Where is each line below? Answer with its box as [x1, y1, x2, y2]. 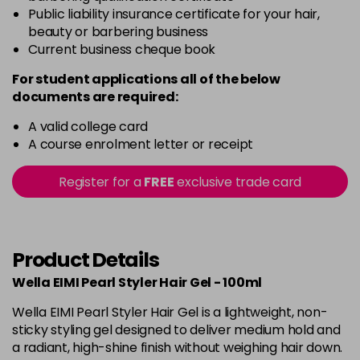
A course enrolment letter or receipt [28, 135, 253, 153]
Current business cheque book [28, 40, 215, 59]
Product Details [12, 246, 159, 274]
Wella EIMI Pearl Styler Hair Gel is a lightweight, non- [12, 303, 328, 321]
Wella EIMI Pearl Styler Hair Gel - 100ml [12, 273, 262, 292]
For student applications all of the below [12, 70, 280, 88]
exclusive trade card [174, 173, 301, 191]
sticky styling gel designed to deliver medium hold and [12, 321, 341, 339]
